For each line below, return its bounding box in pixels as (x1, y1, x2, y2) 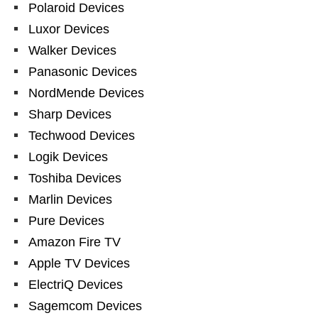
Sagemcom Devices (28, 298, 142, 313)
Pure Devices (28, 213, 104, 228)
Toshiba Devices (28, 170, 121, 185)
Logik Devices (28, 149, 108, 164)
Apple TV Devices (28, 256, 130, 270)
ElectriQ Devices (28, 277, 123, 292)
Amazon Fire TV (28, 234, 121, 249)
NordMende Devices (28, 85, 144, 100)
